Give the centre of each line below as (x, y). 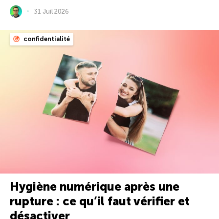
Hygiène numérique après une (95, 187)
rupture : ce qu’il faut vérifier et (100, 201)
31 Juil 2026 (51, 11)
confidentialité (46, 39)
